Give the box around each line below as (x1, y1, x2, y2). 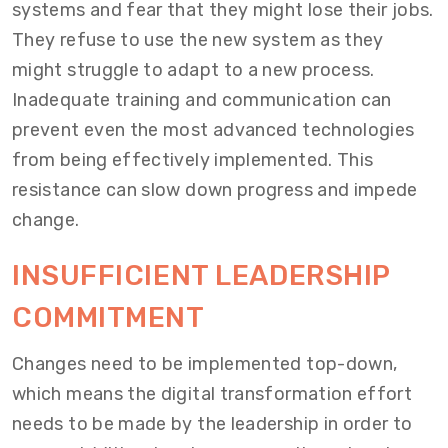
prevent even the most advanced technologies (12, 118, 415, 141)
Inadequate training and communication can (12, 88, 392, 111)
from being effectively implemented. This (12, 148, 374, 171)
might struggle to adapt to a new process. (12, 58, 375, 81)
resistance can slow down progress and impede (12, 178, 418, 201)
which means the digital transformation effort (12, 382, 413, 405)
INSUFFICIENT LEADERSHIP (12, 258, 390, 292)
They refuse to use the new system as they (12, 28, 384, 51)
